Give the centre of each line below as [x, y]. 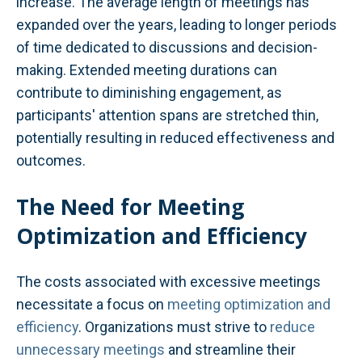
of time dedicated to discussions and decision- [167, 47]
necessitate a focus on [92, 305]
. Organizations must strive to [173, 327]
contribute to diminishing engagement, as [149, 92]
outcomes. [51, 160]
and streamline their [230, 350]
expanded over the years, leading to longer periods [177, 24]
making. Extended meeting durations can [147, 69]
